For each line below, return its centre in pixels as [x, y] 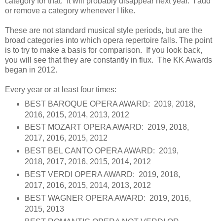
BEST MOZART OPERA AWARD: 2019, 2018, [107, 127]
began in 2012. [31, 70]
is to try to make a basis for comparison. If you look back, [104, 50]
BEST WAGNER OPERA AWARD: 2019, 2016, [108, 198]
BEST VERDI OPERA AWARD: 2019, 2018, [102, 175]
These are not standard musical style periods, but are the [104, 30]
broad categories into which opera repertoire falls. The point [109, 40]
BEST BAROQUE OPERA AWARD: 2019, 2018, [110, 104]
